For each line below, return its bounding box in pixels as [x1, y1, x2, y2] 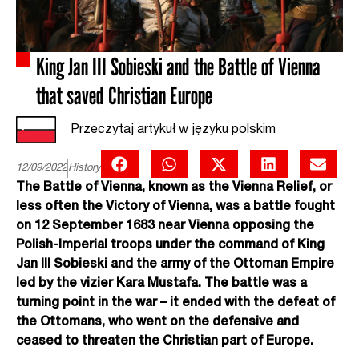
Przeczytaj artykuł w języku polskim [70, 123, 276, 135]
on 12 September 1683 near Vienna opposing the [16, 220, 314, 232]
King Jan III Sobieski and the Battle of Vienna [36, 52, 321, 82]
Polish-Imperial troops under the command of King [16, 240, 325, 252]
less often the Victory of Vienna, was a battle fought [16, 201, 335, 213]
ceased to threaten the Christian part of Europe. [16, 336, 313, 348]
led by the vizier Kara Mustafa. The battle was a [16, 278, 307, 290]
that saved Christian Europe [36, 81, 212, 111]
